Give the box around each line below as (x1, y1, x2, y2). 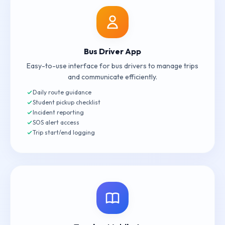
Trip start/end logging (33, 129, 95, 136)
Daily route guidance (33, 88, 91, 96)
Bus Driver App (84, 46, 141, 56)
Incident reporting (33, 108, 84, 116)
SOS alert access (33, 119, 79, 126)
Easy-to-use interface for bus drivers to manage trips (27, 61, 198, 70)
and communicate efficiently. (68, 72, 157, 81)
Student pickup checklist (33, 98, 100, 106)
